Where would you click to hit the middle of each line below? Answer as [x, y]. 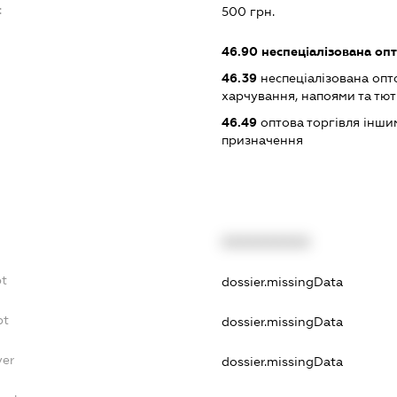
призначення [262, 140]
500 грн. [248, 11]
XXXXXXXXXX [265, 242]
